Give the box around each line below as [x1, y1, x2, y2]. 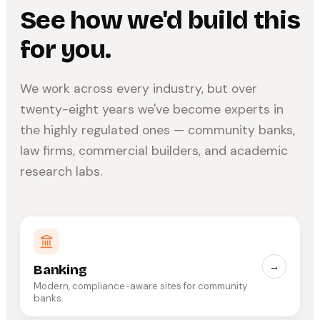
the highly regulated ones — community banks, [20, 121, 295, 138]
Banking [34, 261, 87, 278]
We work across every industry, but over [20, 80, 257, 96]
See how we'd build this [20, 4, 300, 36]
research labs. [20, 163, 102, 179]
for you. [20, 34, 111, 65]
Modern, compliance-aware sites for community [34, 279, 247, 292]
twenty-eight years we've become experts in [20, 101, 284, 117]
